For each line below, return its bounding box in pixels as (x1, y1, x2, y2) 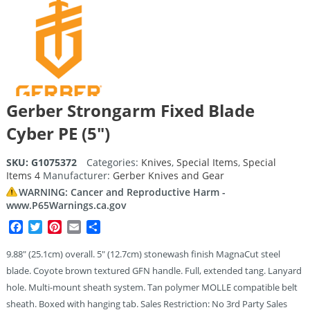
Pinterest (61, 219, 109, 235)
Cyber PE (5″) (6, 122, 110, 145)
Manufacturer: (42, 169, 113, 183)
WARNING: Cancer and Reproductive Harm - (18, 185, 226, 199)
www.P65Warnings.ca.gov (6, 199, 127, 212)
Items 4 (6, 169, 40, 183)
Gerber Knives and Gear (112, 169, 224, 183)
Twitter (42, 219, 79, 235)
